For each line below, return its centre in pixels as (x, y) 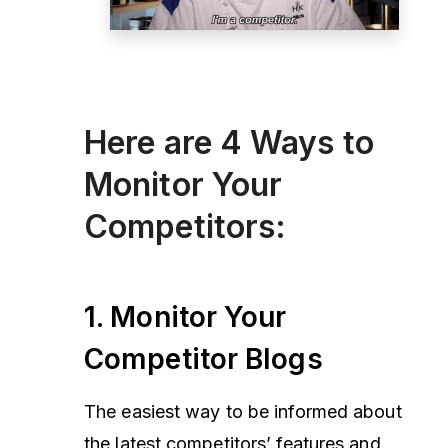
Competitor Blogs (203, 358)
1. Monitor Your (185, 316)
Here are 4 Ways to (229, 142)
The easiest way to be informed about (243, 411)
